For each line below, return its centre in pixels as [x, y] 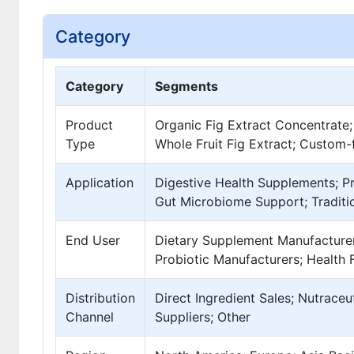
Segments [186, 87]
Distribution [100, 298]
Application [100, 183]
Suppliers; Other [203, 317]
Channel [90, 317]
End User [93, 241]
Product [89, 125]
